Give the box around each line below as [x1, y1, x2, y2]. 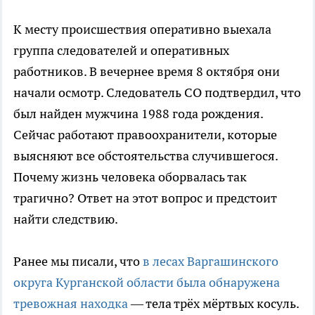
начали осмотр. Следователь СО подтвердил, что [13, 84, 301, 101]
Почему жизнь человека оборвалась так [13, 168, 247, 185]
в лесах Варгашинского [140, 252, 278, 269]
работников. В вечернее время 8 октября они [13, 63, 280, 79]
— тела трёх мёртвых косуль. [131, 295, 299, 311]
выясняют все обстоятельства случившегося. [13, 147, 278, 164]
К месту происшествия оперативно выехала [13, 20, 271, 37]
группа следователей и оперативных [13, 41, 229, 58]
